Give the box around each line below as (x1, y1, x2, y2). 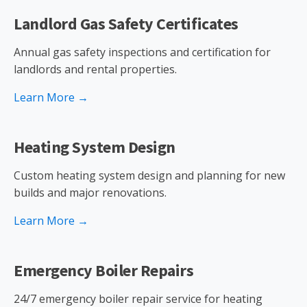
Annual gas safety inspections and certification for (14, 45, 271, 60)
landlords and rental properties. (14, 62, 177, 77)
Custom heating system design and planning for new (14, 168, 285, 183)
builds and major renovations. (14, 185, 167, 200)
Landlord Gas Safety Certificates (14, 13, 238, 34)
